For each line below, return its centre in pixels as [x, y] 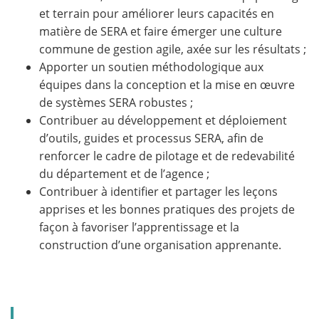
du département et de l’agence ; [124, 174]
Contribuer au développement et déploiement [163, 121]
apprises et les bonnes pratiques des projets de [167, 210]
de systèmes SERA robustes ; [116, 103]
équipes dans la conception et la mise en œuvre [167, 85]
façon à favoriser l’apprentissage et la [139, 228]
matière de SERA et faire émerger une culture [161, 32]
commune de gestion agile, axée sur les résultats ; [173, 49]
